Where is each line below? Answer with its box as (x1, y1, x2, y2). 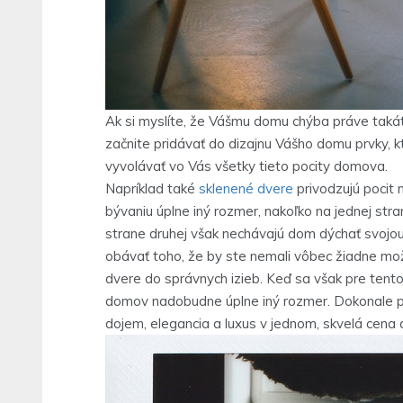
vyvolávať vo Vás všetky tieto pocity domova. (105, 157, 388, 175)
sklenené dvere (199, 180, 293, 197)
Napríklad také (105, 180, 199, 197)
